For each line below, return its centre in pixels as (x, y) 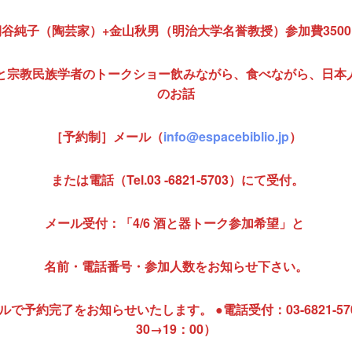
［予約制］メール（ (107, 136)
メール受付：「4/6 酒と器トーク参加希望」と (176, 222)
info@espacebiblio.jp (226, 136)
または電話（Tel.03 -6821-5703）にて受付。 (178, 179)
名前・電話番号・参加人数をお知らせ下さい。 (176, 266)
